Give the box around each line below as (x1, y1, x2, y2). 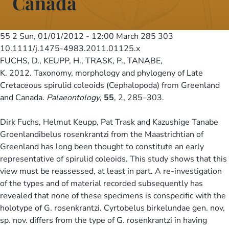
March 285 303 (114, 30, 173, 42)
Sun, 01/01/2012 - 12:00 (19, 30, 114, 42)
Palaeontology (47, 91, 100, 103)
